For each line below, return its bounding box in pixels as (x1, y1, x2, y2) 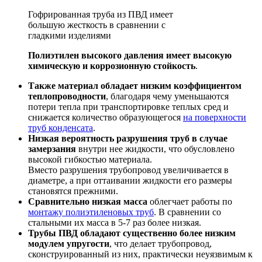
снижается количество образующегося (28, 112, 183, 122)
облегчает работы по (147, 196, 232, 206)
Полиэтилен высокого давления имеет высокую (28, 50, 232, 60)
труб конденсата (28, 122, 93, 133)
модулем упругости (28, 238, 109, 249)
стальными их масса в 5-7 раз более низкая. (28, 217, 201, 227)
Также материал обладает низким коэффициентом (28, 80, 242, 91)
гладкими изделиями (28, 30, 111, 40)
